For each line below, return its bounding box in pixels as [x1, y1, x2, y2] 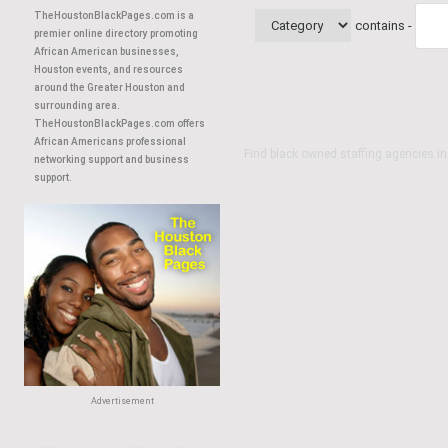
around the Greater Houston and [34, 82, 185, 93]
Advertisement [90, 396, 154, 406]
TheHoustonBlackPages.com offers [34, 118, 205, 129]
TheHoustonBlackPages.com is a [34, 10, 194, 21]
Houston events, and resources [34, 64, 183, 75]
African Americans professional [34, 136, 186, 147]
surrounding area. [34, 100, 120, 111]
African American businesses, [34, 46, 179, 57]
